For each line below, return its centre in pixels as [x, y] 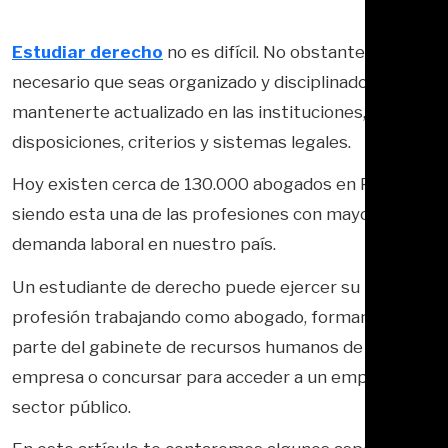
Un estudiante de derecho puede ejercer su [186, 286]
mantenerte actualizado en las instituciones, [189, 111]
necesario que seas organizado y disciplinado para [210, 81]
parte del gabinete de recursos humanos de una [204, 346]
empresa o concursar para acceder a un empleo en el [223, 376]
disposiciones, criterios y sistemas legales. [181, 141]
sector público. [75, 406]
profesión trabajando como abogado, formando [201, 316]
